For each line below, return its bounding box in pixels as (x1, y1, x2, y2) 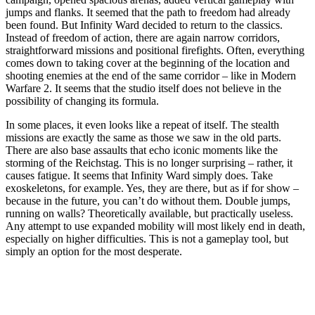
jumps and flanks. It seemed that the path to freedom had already (6, 6, 290, 18)
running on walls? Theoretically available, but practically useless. (6, 207, 293, 219)
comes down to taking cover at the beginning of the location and (6, 56, 290, 69)
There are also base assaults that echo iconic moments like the (6, 143, 278, 156)
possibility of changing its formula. (6, 94, 159, 107)
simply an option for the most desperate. (6, 245, 182, 257)
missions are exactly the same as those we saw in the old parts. (6, 131, 281, 143)
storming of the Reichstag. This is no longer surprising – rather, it (6, 156, 292, 169)
